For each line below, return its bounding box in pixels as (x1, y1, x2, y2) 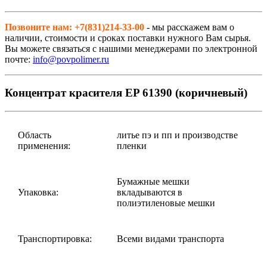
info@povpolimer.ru (33, 54, 109, 64)
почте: (5, 54, 33, 64)
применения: (18, 140, 70, 151)
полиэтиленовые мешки (117, 197, 215, 208)
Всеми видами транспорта (117, 233, 224, 244)
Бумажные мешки (117, 176, 190, 187)
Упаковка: (18, 187, 58, 197)
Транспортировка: (18, 233, 92, 244)
